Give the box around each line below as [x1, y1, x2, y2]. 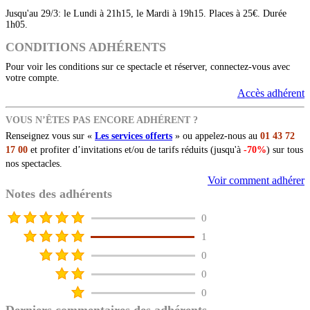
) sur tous [266, 145, 303, 156]
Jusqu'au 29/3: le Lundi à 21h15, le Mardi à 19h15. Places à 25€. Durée [6, 8, 286, 19]
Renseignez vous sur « [6, 131, 95, 142]
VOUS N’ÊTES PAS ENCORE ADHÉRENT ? [6, 115, 198, 126]
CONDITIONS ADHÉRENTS [6, 40, 166, 55]
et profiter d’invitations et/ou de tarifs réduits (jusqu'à [28, 145, 244, 156]
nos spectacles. [6, 158, 62, 170]
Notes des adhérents [6, 187, 112, 201]
